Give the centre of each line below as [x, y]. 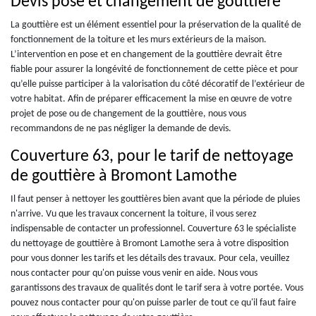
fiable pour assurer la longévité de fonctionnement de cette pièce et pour [154, 69]
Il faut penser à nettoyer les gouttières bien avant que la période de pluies [155, 199]
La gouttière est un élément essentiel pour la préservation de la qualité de [156, 25]
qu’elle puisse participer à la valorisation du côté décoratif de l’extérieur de [158, 84]
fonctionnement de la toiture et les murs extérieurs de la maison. [139, 40]
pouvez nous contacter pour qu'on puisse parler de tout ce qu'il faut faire [153, 303]
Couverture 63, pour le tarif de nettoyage [152, 157]
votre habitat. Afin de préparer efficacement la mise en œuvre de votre [151, 99]
